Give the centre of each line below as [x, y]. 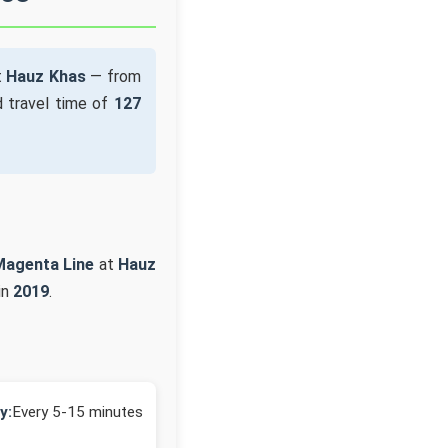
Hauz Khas [46, 76]
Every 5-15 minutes [77, 411]
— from [113, 76]
